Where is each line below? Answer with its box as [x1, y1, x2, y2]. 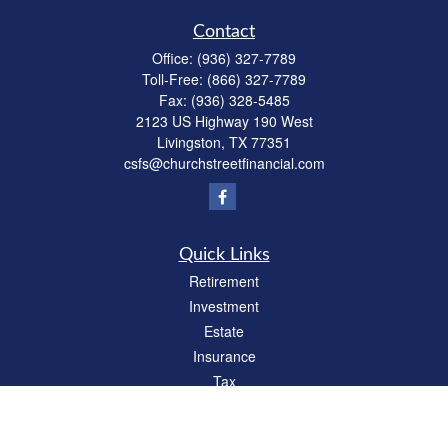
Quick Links [178, 246, 270, 264]
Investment [189, 296, 259, 316]
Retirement [189, 271, 259, 291]
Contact [193, 23, 255, 41]
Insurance [192, 346, 256, 366]
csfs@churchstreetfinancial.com [123, 153, 325, 173]
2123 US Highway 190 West [135, 111, 313, 131]
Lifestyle [198, 421, 250, 441]
